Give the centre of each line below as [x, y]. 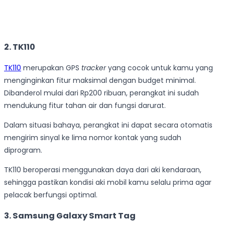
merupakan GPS [51, 68]
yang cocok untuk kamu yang [159, 68]
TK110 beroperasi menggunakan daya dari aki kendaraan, [103, 170]
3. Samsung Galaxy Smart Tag [70, 216]
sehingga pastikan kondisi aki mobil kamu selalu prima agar [108, 182]
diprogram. [23, 150]
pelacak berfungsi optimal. [51, 195]
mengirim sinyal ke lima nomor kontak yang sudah [93, 137]
